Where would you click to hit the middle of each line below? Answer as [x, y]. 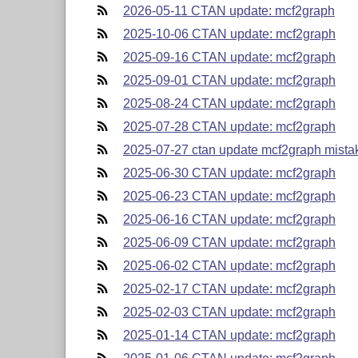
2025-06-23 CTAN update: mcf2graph [229, 196]
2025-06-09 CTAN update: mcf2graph [229, 242]
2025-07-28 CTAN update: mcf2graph [229, 126]
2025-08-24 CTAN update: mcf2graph [229, 103]
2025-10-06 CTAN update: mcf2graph [229, 34]
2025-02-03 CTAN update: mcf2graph [229, 312]
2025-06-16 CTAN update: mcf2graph [229, 219]
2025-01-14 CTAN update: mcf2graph [229, 335]
